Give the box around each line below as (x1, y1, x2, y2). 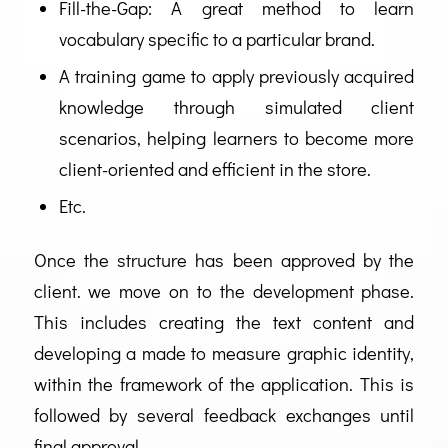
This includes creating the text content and (33, 310, 415, 335)
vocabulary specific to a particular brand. (58, 27, 375, 52)
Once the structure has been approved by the (33, 248, 415, 273)
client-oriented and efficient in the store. (58, 157, 371, 182)
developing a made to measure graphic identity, (33, 341, 415, 366)
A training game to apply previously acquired (58, 64, 415, 89)
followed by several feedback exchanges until (33, 403, 415, 428)
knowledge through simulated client (58, 95, 415, 120)
